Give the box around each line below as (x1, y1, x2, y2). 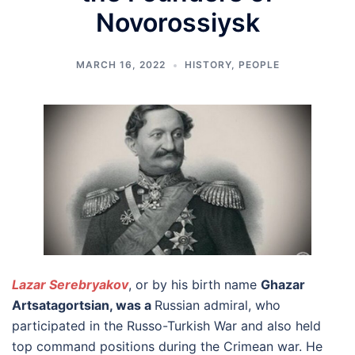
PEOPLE (238, 59, 280, 71)
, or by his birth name (128, 277, 261, 293)
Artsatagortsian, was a (12, 297, 155, 314)
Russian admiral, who (155, 297, 281, 314)
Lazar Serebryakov (12, 277, 128, 293)
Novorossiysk (95, 7, 260, 38)
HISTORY (184, 59, 231, 71)
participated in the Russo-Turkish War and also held (12, 318, 321, 334)
